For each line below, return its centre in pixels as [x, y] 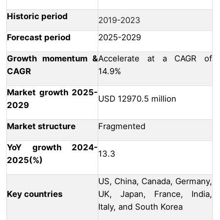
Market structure [41, 126]
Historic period [37, 16]
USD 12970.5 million [137, 99]
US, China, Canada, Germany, [155, 181]
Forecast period [39, 38]
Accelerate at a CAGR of [155, 59]
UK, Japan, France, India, [155, 194]
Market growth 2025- [52, 93]
